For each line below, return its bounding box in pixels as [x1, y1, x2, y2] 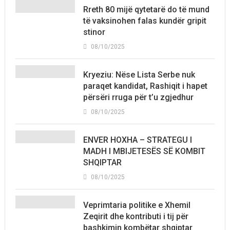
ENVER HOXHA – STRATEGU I [83, 135, 192, 145]
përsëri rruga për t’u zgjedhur [83, 92, 194, 103]
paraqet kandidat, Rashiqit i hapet [83, 81, 207, 91]
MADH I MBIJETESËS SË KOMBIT [83, 146, 205, 157]
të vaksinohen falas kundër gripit [83, 16, 206, 26]
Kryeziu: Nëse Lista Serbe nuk [83, 70, 195, 80]
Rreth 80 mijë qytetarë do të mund [83, 5, 209, 15]
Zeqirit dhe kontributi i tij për [83, 212, 188, 222]
